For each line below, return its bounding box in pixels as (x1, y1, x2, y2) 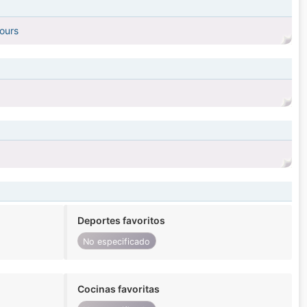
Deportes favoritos (77, 214, 165, 227)
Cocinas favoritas (77, 283, 160, 295)
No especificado (83, 236, 151, 247)
